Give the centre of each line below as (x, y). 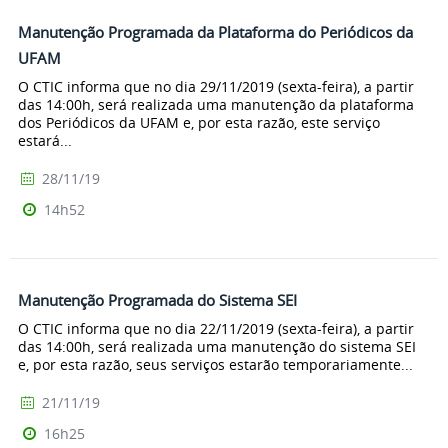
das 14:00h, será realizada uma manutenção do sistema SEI (217, 346)
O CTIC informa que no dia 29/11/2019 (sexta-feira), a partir (216, 86)
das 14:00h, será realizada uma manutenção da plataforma (216, 104)
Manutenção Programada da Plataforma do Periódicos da (215, 32)
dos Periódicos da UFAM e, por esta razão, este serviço (199, 122)
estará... (45, 140)
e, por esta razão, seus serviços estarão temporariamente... (215, 364)
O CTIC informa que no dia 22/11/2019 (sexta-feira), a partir (216, 328)
